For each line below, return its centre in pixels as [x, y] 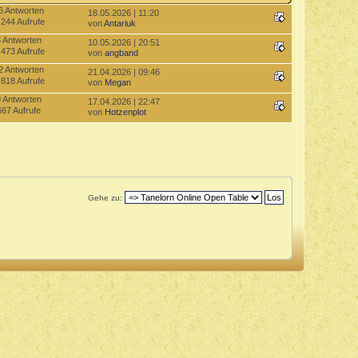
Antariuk [120, 24]
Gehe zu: [105, 197]
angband [122, 53]
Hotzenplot [126, 112]
